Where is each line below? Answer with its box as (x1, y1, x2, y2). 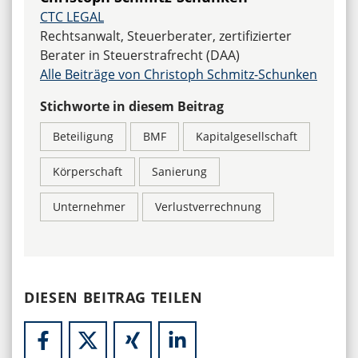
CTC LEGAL (40, 7, 104, 26)
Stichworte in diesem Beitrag (40, 97, 224, 115)
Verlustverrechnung (155, 198, 261, 214)
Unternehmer (53, 198, 125, 214)
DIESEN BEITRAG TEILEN (24, 287, 203, 307)
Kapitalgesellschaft (196, 128, 297, 144)
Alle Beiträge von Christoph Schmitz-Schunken (40, 65, 317, 83)
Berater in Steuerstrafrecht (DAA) (40, 46, 240, 64)
